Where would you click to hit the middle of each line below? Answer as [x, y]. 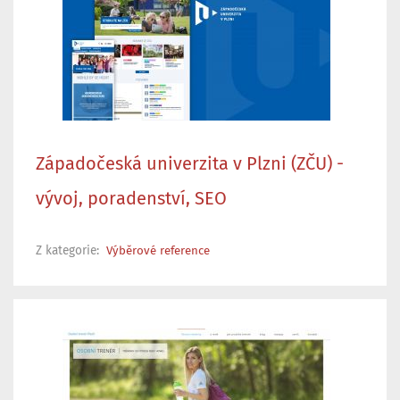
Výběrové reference [158, 251]
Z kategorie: [69, 250]
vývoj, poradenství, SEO [131, 199]
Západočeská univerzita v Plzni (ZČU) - [190, 164]
